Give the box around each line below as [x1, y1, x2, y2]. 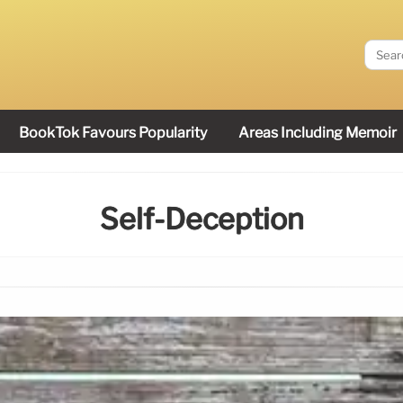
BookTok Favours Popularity [19, 124, 207, 141]
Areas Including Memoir [238, 124, 397, 141]
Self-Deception [99, 201, 304, 237]
